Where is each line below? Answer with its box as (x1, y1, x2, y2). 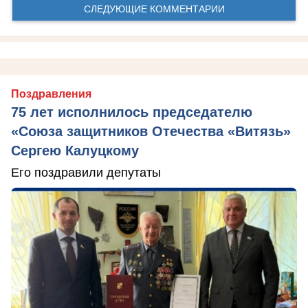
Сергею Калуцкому (11, 143, 139, 159)
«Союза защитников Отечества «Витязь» (11, 124, 291, 140)
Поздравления (11, 88, 91, 100)
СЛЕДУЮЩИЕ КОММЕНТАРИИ (83, 1, 225, 16)
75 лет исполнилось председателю (11, 104, 252, 120)
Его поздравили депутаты (11, 166, 161, 180)
